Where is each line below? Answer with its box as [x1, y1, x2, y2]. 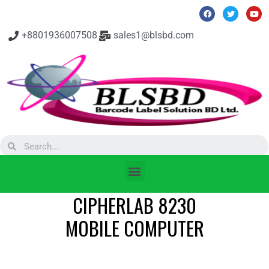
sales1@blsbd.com [113, 29, 194, 41]
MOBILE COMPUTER [65, 214, 204, 242]
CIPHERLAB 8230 [73, 191, 196, 219]
